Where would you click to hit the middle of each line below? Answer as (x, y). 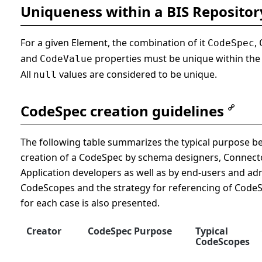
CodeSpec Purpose (130, 231)
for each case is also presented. (90, 203)
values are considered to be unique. (137, 75)
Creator (44, 231)
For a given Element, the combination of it (114, 43)
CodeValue (66, 59)
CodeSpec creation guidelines (122, 111)
